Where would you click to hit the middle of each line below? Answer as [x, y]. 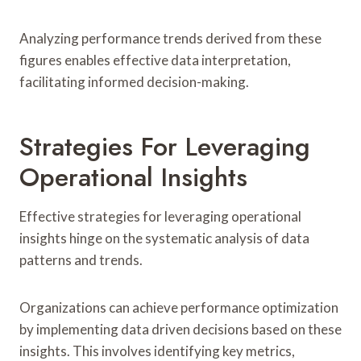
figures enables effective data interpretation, [155, 60]
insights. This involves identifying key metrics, [157, 351]
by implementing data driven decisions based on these [180, 329]
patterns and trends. [81, 259]
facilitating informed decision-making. [134, 81]
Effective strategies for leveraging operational [160, 216]
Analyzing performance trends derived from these [170, 38]
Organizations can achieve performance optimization [179, 307]
